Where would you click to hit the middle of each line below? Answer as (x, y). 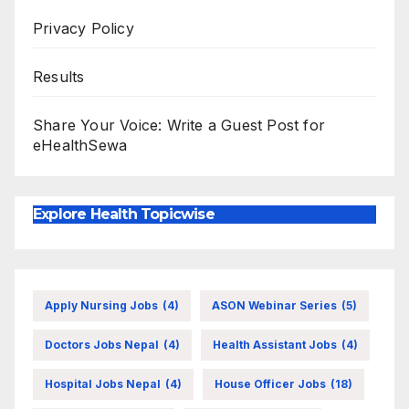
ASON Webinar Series (274, 305)
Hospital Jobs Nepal (103, 383)
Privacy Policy (84, 29)
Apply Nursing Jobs (101, 305)
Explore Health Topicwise (124, 215)
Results (59, 77)
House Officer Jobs (270, 383)
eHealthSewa (80, 146)
